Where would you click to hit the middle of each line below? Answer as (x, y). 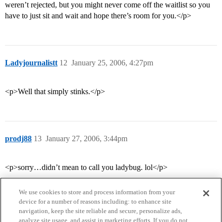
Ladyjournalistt (31, 63)
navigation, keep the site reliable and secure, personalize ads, (101, 211)
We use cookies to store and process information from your (97, 192)
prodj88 (18, 139)
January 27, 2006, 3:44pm (86, 139)
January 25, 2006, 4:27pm (112, 63)
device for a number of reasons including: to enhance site (95, 201)
